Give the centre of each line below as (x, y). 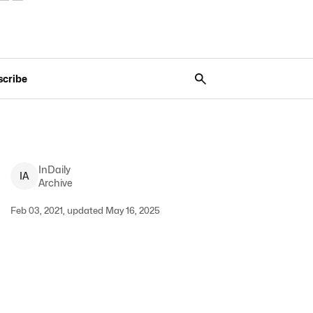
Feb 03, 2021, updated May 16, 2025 (85, 210)
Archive (55, 183)
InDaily (54, 169)
